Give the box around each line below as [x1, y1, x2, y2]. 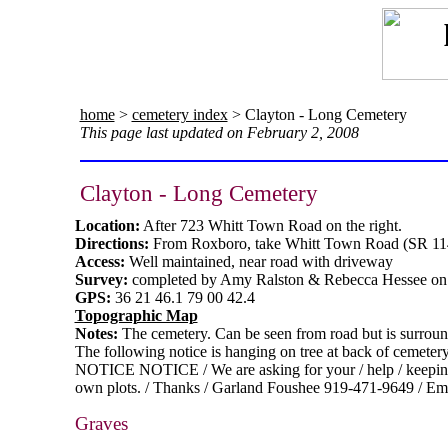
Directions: [74, 235, 153, 253]
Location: [74, 217, 140, 235]
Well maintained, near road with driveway [128, 253, 393, 271]
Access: [74, 253, 129, 271]
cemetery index [131, 106, 228, 124]
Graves [74, 413, 128, 435]
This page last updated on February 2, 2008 [79, 124, 359, 142]
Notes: [74, 325, 122, 343]
